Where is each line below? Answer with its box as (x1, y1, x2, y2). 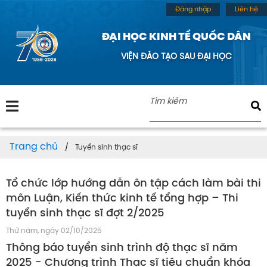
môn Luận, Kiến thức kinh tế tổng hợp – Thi (6, 193, 238, 204)
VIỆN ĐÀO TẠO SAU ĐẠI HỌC (120, 52, 232, 62)
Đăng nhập (175, 6, 211, 13)
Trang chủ (10, 141, 58, 152)
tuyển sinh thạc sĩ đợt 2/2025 (6, 207, 164, 219)
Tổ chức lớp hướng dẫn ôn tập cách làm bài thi (6, 178, 261, 190)
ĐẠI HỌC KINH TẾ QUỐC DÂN (101, 32, 251, 44)
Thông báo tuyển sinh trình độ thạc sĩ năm (6, 242, 238, 254)
